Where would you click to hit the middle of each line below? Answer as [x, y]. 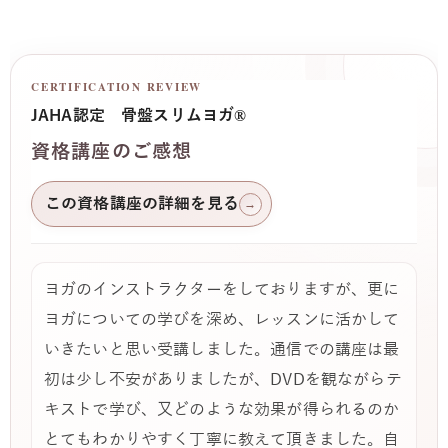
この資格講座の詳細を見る [142, 204]
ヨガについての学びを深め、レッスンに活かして [222, 320]
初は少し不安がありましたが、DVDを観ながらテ [223, 380]
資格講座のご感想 [112, 152]
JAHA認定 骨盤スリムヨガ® [139, 116]
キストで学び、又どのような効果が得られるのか [222, 410]
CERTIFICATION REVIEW [117, 87]
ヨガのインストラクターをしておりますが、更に [222, 290]
